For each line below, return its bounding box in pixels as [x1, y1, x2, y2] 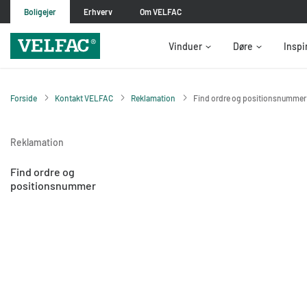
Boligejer [24, 7, 56, 16]
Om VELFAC [140, 7, 182, 16]
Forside [10, 93, 37, 103]
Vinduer [169, 40, 202, 52]
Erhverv [84, 7, 112, 16]
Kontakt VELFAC [55, 93, 113, 103]
